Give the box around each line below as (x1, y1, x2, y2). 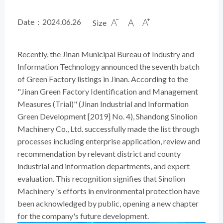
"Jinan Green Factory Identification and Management (17, 86, 198, 96)
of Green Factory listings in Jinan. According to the (17, 74, 188, 84)
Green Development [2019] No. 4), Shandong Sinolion (17, 111, 198, 121)
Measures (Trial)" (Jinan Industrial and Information (17, 99, 189, 109)
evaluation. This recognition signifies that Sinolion (17, 173, 185, 183)
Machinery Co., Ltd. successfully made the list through (17, 123, 199, 133)
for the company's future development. (17, 211, 149, 221)
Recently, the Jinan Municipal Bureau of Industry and (17, 49, 194, 59)
